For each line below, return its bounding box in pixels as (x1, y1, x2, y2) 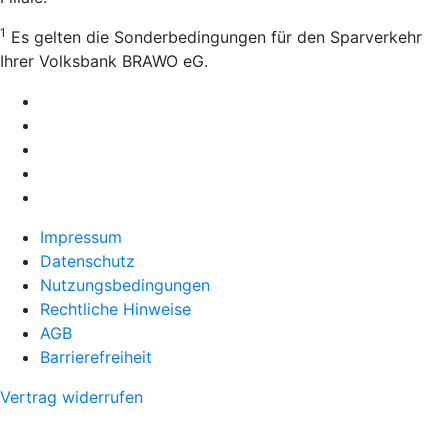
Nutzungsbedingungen (40, 274, 210, 295)
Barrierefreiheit (40, 346, 152, 367)
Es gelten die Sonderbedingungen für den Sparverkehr (6, 26, 422, 47)
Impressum (40, 226, 122, 247)
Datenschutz (40, 250, 135, 271)
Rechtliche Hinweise (40, 298, 191, 319)
